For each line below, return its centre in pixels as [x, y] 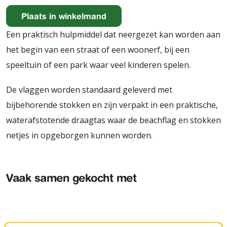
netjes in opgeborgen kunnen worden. [80, 135]
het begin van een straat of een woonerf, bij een [98, 49]
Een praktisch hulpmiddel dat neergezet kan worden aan [113, 34]
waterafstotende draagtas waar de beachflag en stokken [113, 120]
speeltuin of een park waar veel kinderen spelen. [100, 65]
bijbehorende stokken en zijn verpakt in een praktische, [112, 105]
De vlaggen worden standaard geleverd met [89, 89]
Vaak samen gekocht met [71, 180]
